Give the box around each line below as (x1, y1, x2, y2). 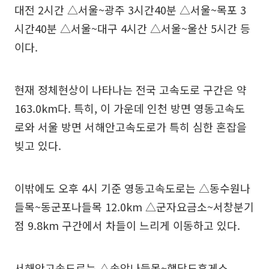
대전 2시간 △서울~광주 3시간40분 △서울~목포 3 (14, 1, 246, 17)
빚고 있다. (14, 137, 61, 153)
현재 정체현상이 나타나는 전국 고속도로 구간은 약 (14, 81, 247, 97)
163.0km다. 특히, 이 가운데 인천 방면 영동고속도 (14, 100, 245, 116)
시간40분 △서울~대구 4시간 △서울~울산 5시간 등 (14, 20, 250, 36)
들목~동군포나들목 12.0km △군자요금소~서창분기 (14, 198, 254, 214)
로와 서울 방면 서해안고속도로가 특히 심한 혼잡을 (14, 118, 247, 134)
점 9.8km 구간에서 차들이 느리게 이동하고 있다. (14, 217, 240, 233)
